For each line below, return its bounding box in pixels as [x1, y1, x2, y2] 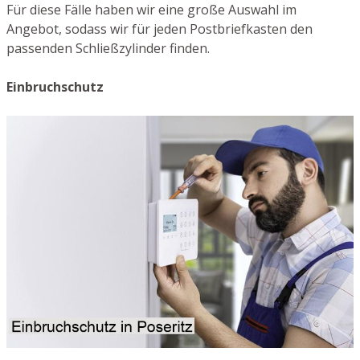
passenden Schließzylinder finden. [6, 39, 210, 58]
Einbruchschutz [6, 78, 104, 96]
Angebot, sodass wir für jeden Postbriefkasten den [6, 20, 313, 39]
